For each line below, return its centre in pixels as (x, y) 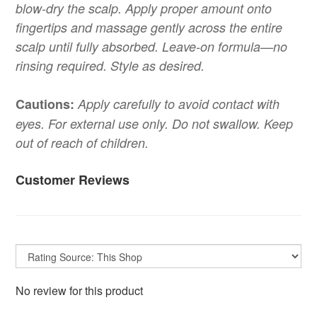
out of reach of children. (82, 143)
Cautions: (45, 104)
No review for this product (79, 290)
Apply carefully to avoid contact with (179, 104)
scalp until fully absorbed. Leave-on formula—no (151, 46)
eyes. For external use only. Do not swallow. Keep (154, 123)
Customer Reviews (73, 180)
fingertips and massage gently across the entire (149, 27)
